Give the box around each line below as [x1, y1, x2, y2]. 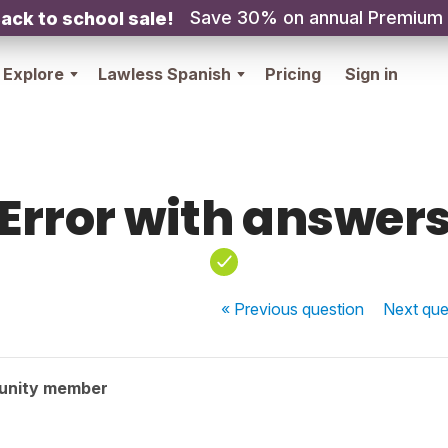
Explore [3, 64, 64, 84]
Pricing [265, 64, 321, 84]
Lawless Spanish [98, 64, 231, 84]
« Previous [221, 299, 303, 319]
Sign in [345, 64, 398, 84]
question [302, 299, 365, 319]
